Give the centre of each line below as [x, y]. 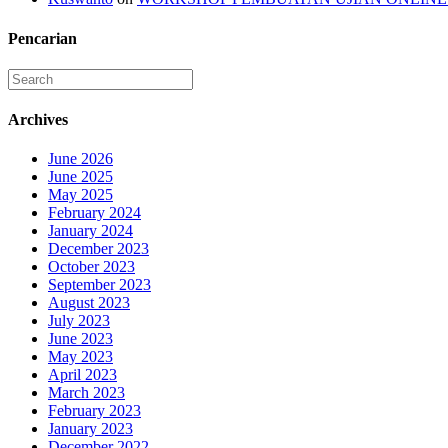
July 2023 [79, 321]
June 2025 [80, 177]
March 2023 [86, 393]
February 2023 [94, 411]
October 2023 [91, 267]
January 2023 [90, 429]
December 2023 [98, 249]
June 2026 [80, 159]
